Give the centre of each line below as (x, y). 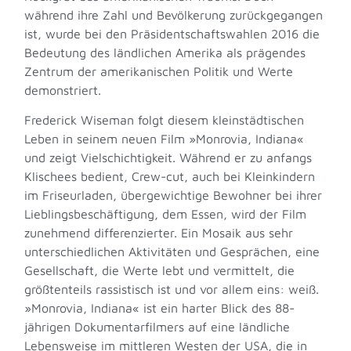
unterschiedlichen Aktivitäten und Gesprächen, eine (172, 252)
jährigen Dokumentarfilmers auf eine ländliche (157, 327)
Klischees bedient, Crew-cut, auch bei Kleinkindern (170, 177)
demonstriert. (63, 90)
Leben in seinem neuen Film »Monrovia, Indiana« (165, 139)
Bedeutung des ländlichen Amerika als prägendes (165, 52)
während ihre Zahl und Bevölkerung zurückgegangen (174, 14)
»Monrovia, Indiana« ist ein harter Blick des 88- (160, 308)
